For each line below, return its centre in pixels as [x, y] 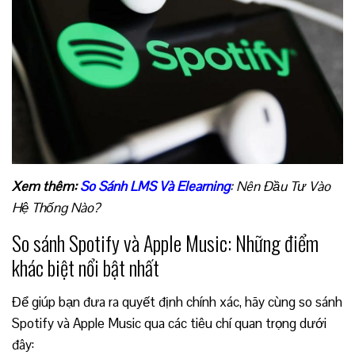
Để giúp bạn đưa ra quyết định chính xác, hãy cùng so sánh [177, 302]
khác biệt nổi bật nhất [86, 267]
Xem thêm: [46, 186]
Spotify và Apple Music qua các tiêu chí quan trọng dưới [169, 323]
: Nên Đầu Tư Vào [280, 186]
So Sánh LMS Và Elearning [155, 186]
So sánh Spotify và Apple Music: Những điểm [165, 242]
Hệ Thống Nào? [56, 207]
